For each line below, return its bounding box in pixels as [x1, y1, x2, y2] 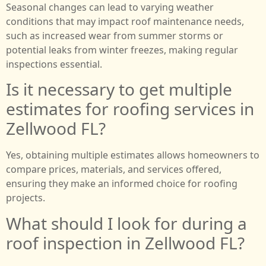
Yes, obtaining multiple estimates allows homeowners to [6, 148, 259, 162]
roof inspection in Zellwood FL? [6, 231, 245, 254]
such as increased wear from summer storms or [6, 28, 223, 42]
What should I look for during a [6, 211, 247, 235]
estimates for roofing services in [6, 97, 254, 121]
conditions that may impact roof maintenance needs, [6, 14, 244, 28]
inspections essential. [6, 57, 102, 71]
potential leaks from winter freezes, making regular [6, 43, 238, 56]
